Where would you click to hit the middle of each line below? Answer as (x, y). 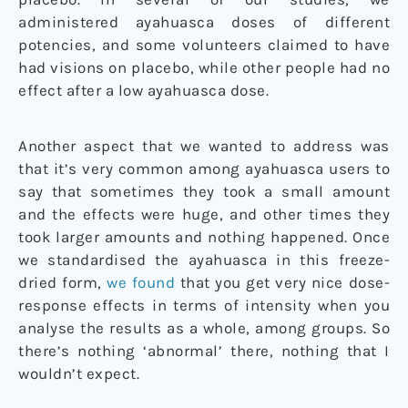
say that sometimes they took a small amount (204, 191)
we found (141, 282)
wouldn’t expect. (79, 373)
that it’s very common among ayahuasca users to (204, 168)
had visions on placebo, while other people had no (204, 67)
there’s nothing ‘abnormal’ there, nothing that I (204, 350)
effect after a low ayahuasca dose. (143, 90)
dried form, (63, 282)
